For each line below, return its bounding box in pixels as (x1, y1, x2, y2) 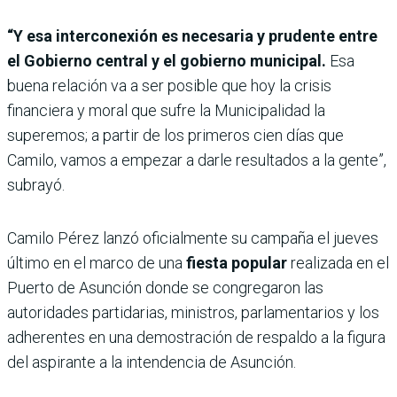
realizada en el (287, 253, 389, 272)
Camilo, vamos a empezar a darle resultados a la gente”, (7, 150, 386, 169)
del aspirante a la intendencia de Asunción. (7, 352, 296, 371)
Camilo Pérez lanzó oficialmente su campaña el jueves (7, 228, 378, 247)
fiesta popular (186, 253, 287, 272)
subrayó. (7, 175, 65, 194)
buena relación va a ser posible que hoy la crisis (7, 75, 331, 95)
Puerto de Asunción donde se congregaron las (7, 277, 323, 297)
